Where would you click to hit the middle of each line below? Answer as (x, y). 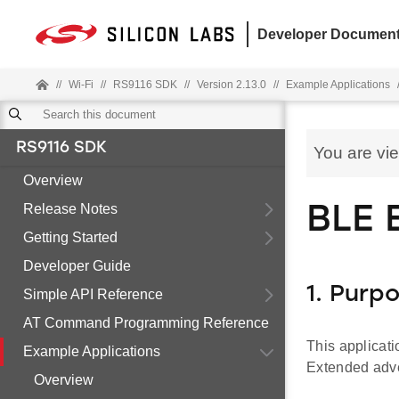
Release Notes (70, 209)
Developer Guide (77, 266)
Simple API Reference (93, 294)
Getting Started (70, 237)
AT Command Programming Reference (146, 323)
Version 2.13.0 (232, 85)
